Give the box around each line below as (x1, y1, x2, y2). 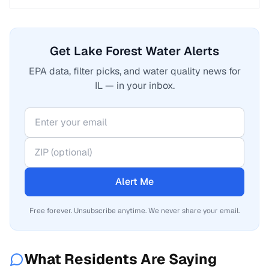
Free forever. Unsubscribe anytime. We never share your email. (29, 206, 240, 216)
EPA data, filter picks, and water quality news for (28, 65, 241, 77)
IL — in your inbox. (94, 79, 175, 92)
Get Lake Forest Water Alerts (50, 43, 219, 59)
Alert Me (115, 175, 154, 188)
